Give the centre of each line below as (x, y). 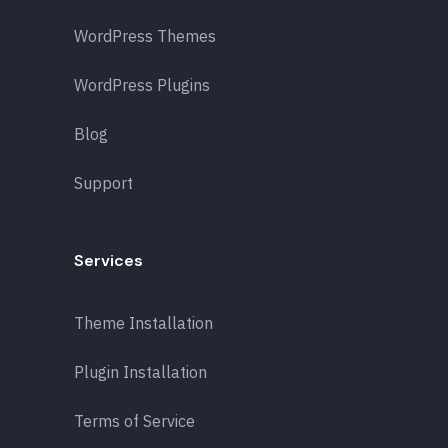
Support (103, 182)
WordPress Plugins (142, 84)
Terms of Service (134, 420)
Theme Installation (143, 322)
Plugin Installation (140, 371)
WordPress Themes (145, 35)
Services (108, 260)
